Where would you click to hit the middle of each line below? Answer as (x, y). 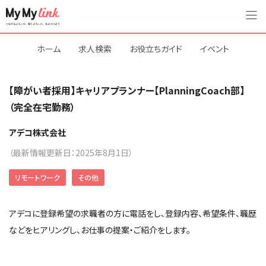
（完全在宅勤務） (42, 107)
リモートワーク (37, 177)
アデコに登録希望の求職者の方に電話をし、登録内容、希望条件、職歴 (133, 213)
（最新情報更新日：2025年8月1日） (71, 153)
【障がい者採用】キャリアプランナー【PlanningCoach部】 (127, 90)
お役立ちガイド (156, 49)
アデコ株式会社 (37, 132)
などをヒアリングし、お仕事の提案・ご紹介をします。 (100, 230)
